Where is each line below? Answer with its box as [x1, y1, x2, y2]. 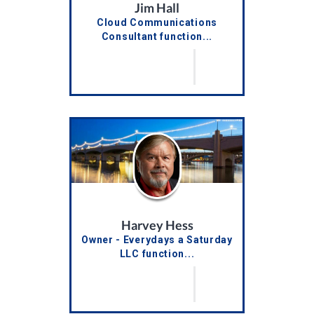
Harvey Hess [121, 217, 193, 233]
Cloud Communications [97, 17, 217, 29]
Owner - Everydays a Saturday [81, 234, 233, 246]
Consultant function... [101, 31, 213, 43]
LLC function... [119, 248, 195, 260]
